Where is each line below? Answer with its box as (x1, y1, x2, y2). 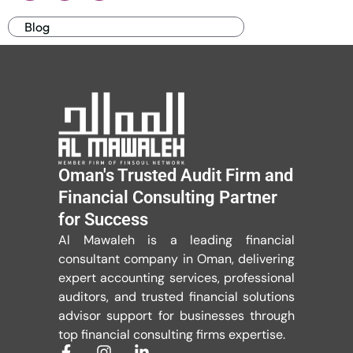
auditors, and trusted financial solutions (58, 288, 295, 306)
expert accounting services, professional (58, 269, 295, 287)
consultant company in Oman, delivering (58, 251, 295, 268)
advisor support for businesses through (58, 307, 295, 325)
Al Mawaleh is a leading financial (58, 232, 295, 249)
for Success (58, 210, 148, 230)
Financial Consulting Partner (58, 188, 277, 208)
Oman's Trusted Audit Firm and (58, 165, 293, 186)
